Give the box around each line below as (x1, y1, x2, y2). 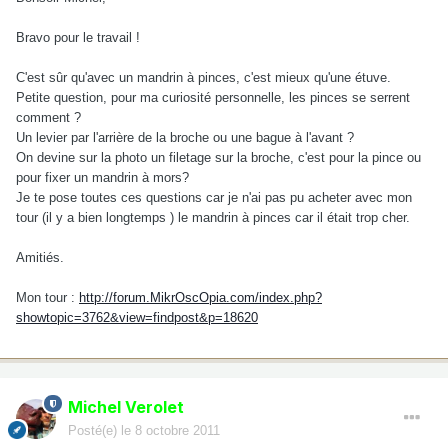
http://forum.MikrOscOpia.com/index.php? (79, 289, 322, 305)
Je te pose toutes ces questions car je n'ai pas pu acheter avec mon (16, 189, 412, 205)
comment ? (16, 109, 81, 125)
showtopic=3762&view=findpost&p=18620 (16, 309, 258, 325)
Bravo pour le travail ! (16, 29, 140, 45)
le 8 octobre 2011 (121, 422, 220, 438)
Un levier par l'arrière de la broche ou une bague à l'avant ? (16, 129, 354, 145)
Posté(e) (68, 422, 121, 438)
